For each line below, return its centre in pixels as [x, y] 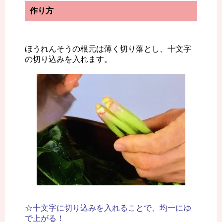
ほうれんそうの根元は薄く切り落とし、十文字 [108, 49]
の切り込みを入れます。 [68, 59]
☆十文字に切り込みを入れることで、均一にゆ [108, 208]
